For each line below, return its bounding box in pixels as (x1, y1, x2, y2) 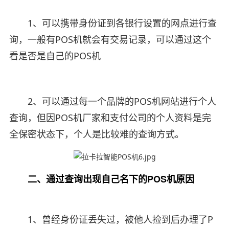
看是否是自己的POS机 (9, 49, 101, 62)
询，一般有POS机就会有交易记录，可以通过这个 (9, 33, 211, 45)
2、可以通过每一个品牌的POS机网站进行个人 (9, 95, 216, 107)
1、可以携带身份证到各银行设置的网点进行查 (9, 16, 217, 29)
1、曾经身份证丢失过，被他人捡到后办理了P (9, 213, 213, 225)
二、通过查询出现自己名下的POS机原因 (9, 172, 194, 186)
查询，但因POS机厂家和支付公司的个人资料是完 (9, 111, 211, 124)
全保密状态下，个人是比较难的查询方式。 (9, 127, 184, 140)
